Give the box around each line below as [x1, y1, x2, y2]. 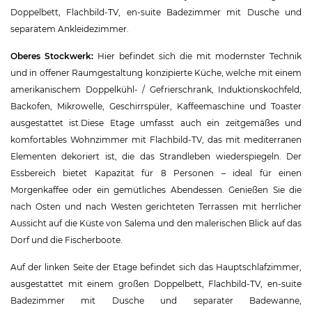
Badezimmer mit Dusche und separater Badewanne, [10, 295, 302, 306]
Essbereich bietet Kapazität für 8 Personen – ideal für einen [10, 167, 302, 178]
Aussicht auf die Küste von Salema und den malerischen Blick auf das [10, 217, 302, 228]
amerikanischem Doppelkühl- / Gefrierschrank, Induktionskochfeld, [10, 84, 302, 95]
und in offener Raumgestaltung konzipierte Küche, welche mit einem [10, 67, 302, 78]
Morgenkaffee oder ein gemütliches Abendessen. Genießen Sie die [10, 184, 302, 195]
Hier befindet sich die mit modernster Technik [97, 50, 302, 61]
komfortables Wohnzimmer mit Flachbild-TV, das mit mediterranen [10, 134, 302, 145]
